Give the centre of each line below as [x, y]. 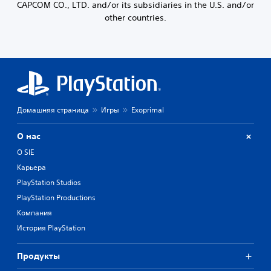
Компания [34, 213]
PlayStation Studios [49, 183]
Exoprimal [148, 110]
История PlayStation [51, 228]
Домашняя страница [53, 110]
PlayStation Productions [56, 198]
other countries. [135, 18]
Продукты [38, 256]
